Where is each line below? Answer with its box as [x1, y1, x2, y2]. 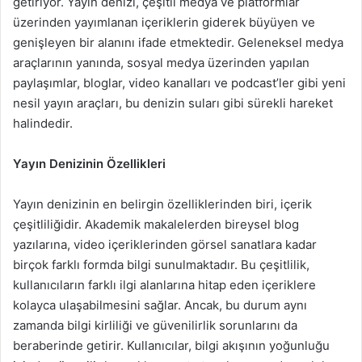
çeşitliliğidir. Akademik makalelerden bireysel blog [13, 217, 299, 232]
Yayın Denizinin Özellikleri [13, 156, 166, 171]
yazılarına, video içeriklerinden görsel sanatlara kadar [13, 237, 317, 252]
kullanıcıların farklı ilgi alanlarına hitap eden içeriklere [13, 277, 316, 293]
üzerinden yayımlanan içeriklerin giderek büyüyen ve [13, 15, 315, 30]
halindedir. [13, 116, 73, 131]
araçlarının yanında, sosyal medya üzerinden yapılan [13, 55, 309, 70]
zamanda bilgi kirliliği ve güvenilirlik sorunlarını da [13, 318, 297, 333]
